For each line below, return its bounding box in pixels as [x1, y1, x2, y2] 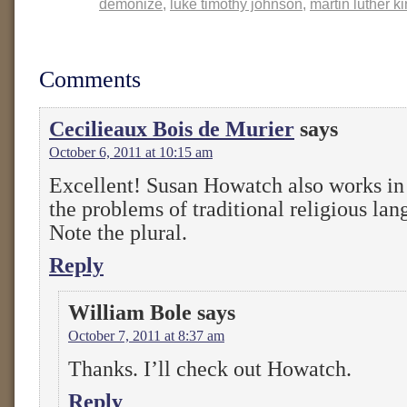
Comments [39, 66, 141, 93]
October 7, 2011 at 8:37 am [68, 328, 224, 343]
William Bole [68, 301, 192, 324]
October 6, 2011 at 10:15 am [49, 144, 213, 160]
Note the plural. [49, 221, 187, 244]
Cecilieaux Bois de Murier [49, 117, 294, 141]
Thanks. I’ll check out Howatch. [68, 357, 352, 381]
